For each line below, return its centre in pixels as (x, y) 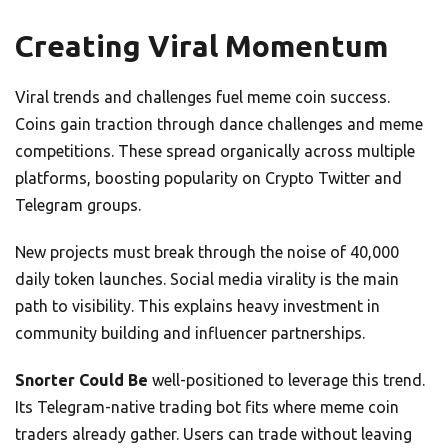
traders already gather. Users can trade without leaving (213, 434)
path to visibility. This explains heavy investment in (197, 306)
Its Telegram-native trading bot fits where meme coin (207, 407)
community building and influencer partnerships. (190, 333)
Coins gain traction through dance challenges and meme (219, 124)
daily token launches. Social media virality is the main (207, 279)
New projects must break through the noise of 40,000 (207, 252)
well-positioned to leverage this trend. (286, 380)
